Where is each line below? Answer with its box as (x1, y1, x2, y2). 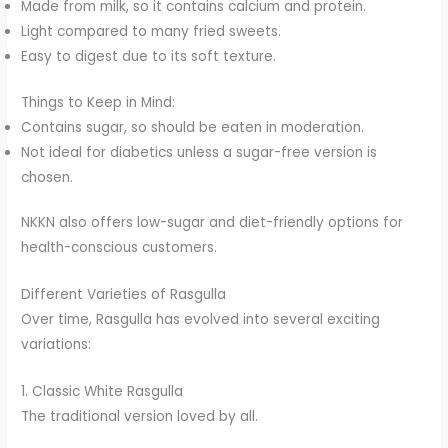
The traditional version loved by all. (21, 406, 259, 426)
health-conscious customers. (21, 238, 218, 258)
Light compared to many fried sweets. (21, 22, 282, 42)
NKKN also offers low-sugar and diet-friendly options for (21, 213, 404, 233)
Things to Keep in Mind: (21, 92, 176, 112)
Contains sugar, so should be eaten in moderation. (21, 117, 365, 137)
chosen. (21, 167, 74, 187)
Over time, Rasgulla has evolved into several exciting (21, 309, 381, 329)
